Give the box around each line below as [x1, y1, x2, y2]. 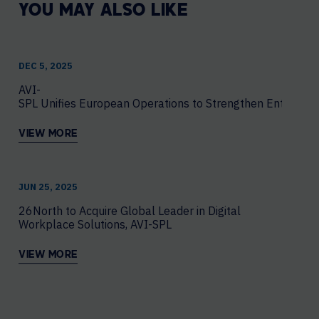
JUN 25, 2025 [19, 180, 78, 193]
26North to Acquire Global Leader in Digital [19, 203, 241, 218]
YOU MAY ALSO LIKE [19, 2, 189, 20]
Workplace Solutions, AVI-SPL [19, 216, 172, 231]
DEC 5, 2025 [19, 59, 73, 72]
